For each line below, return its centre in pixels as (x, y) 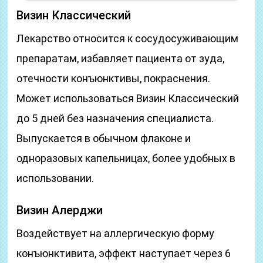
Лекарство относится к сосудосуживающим (128, 38)
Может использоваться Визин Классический (128, 98)
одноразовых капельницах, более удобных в (126, 158)
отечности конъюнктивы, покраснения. (114, 78)
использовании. (55, 178)
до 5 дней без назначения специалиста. (115, 118)
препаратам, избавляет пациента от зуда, (121, 58)
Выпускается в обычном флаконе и (104, 138)
